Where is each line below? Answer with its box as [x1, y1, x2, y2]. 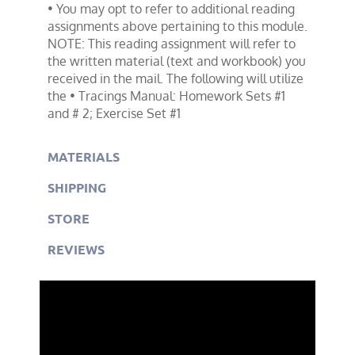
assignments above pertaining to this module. [48, 17, 307, 34]
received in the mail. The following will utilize [48, 70, 303, 86]
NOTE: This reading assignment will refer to [48, 35, 296, 52]
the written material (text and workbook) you [48, 52, 306, 69]
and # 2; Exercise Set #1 [48, 105, 181, 121]
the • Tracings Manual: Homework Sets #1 [48, 87, 285, 104]
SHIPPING [48, 178, 106, 196]
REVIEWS [48, 240, 105, 258]
